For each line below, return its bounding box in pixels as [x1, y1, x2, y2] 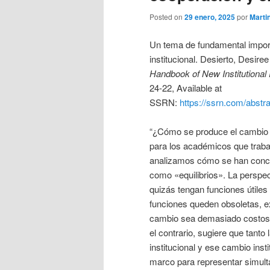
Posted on [149, 11, 184, 22]
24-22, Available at [149, 81, 222, 94]
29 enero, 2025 [184, 11, 235, 23]
